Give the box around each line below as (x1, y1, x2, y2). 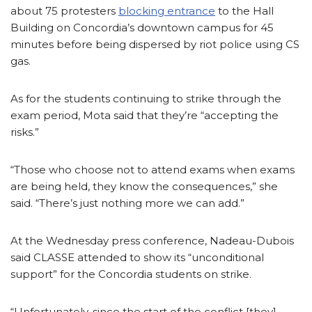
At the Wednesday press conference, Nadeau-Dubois (10, 233, 294, 247)
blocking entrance (118, 3, 215, 17)
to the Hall (215, 3, 274, 17)
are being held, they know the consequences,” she (10, 179, 278, 193)
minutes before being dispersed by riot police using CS (10, 37, 299, 51)
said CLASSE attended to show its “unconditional (10, 250, 264, 264)
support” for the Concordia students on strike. (10, 267, 251, 281)
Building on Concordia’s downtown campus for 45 (10, 20, 274, 34)
